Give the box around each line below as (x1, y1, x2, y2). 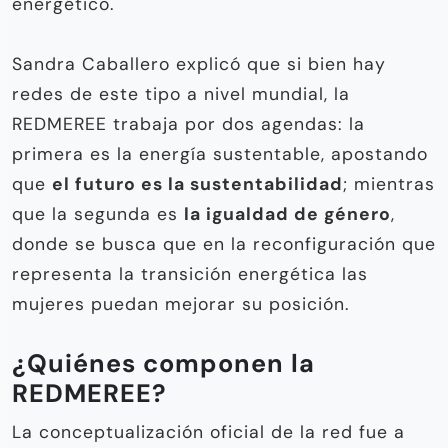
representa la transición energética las (12, 262, 368, 285)
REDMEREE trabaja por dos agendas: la (12, 112, 365, 135)
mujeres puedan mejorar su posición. (12, 292, 349, 315)
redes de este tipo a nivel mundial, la (12, 82, 350, 105)
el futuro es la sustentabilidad (52, 172, 343, 195)
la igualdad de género (184, 202, 391, 225)
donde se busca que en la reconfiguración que (12, 232, 436, 255)
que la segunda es (12, 202, 184, 225)
